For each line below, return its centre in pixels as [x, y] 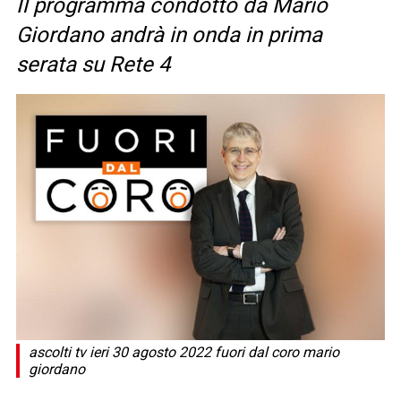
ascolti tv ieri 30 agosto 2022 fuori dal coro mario [184, 352]
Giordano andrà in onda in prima [169, 35]
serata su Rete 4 [93, 65]
